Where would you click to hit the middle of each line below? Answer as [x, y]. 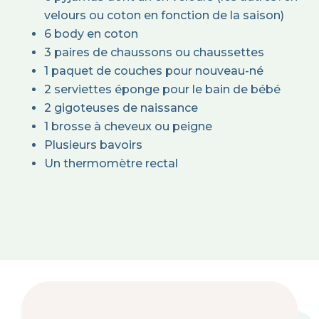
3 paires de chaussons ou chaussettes [154, 53]
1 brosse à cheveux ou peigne [128, 127]
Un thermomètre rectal [111, 164]
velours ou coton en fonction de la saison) [164, 16]
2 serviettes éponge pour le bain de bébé [162, 90]
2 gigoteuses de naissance [121, 108]
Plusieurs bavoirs [93, 145]
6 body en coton [91, 34]
